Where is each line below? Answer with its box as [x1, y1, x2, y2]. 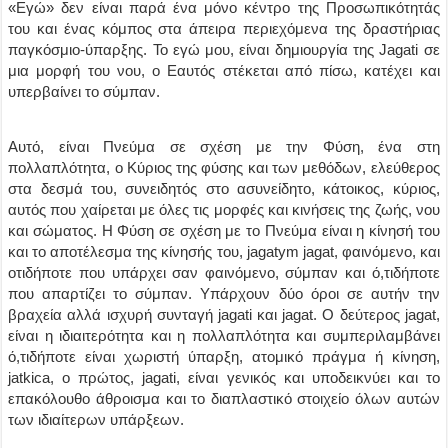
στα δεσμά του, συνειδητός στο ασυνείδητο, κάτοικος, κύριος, [8, 180, 440, 197]
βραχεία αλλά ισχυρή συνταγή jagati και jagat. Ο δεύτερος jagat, [8, 306, 440, 323]
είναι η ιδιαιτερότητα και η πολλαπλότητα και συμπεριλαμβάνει [8, 327, 440, 344]
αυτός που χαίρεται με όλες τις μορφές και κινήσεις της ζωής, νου [8, 201, 440, 218]
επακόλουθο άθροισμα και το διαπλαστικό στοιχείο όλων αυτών [8, 390, 440, 407]
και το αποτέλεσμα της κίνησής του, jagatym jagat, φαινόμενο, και [8, 243, 440, 260]
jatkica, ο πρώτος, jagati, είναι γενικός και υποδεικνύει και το [8, 369, 440, 386]
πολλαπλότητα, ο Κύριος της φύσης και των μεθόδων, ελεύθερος [8, 159, 440, 176]
